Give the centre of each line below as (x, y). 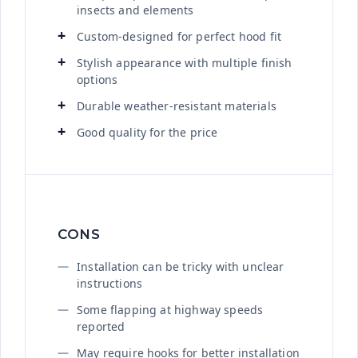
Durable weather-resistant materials (177, 105)
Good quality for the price (147, 132)
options (97, 79)
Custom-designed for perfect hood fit (179, 36)
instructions (110, 283)
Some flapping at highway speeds (170, 309)
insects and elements (135, 10)
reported (101, 326)
